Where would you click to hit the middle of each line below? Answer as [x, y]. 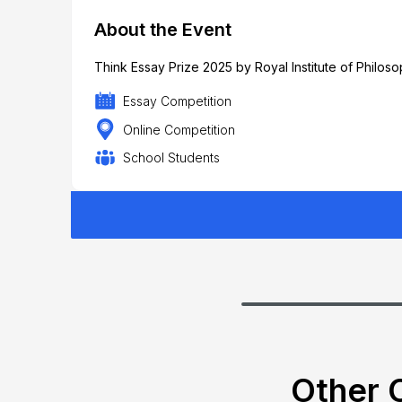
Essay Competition [177, 100]
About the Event [163, 29]
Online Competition [179, 129]
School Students [171, 158]
